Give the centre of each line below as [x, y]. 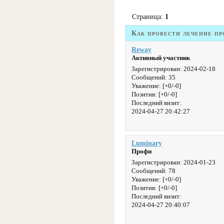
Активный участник [161, 58]
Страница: [148, 16]
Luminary [147, 143]
